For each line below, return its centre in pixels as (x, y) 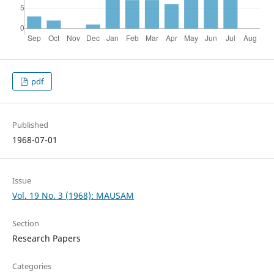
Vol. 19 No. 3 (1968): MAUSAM (73, 196)
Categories (31, 266)
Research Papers (46, 239)
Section (25, 224)
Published (30, 125)
